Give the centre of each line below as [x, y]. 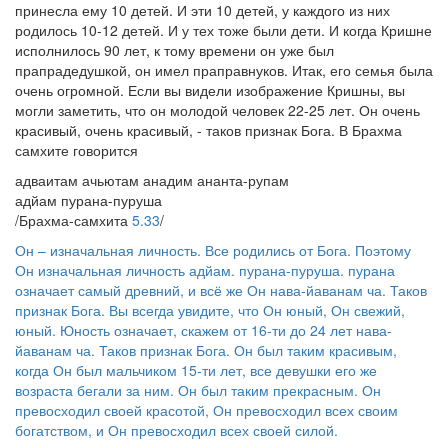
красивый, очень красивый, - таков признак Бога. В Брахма [208, 130]
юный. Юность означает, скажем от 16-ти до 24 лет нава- [203, 330]
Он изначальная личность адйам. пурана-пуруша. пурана [205, 270]
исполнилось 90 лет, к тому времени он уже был [174, 50]
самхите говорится [76, 150]
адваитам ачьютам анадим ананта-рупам [152, 180]
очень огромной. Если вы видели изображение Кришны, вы [210, 90]
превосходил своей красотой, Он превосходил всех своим [206, 410]
